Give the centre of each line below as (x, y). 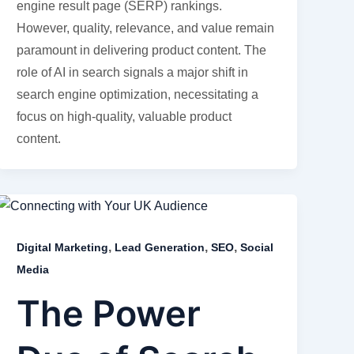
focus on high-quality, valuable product (124, 117)
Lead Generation (160, 248)
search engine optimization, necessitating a (138, 95)
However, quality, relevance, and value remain (146, 28)
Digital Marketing (63, 248)
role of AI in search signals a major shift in (133, 73)
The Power (109, 313)
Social (257, 248)
